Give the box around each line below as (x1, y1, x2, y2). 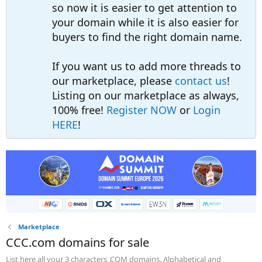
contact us (175, 74, 227, 88)
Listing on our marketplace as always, (52, 88, 239, 102)
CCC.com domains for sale (6, 235, 149, 250)
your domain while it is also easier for (52, 15, 239, 29)
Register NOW (106, 103, 177, 117)
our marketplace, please (52, 74, 175, 88)
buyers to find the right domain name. (52, 30, 242, 44)
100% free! (52, 103, 106, 117)
